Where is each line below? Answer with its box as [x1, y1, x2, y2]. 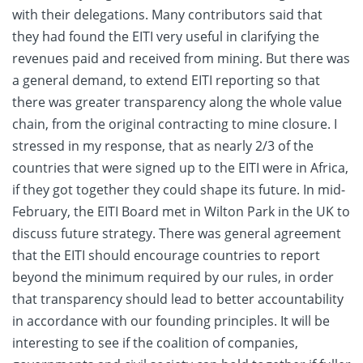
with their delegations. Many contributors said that [12, 5, 322, 23]
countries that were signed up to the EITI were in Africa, [12, 158, 348, 177]
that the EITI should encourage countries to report [12, 246, 320, 264]
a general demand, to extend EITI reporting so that [12, 70, 320, 89]
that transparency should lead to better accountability [12, 289, 344, 308]
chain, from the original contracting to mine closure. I [12, 114, 337, 133]
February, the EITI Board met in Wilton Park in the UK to [12, 202, 350, 220]
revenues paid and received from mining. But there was [12, 49, 350, 67]
